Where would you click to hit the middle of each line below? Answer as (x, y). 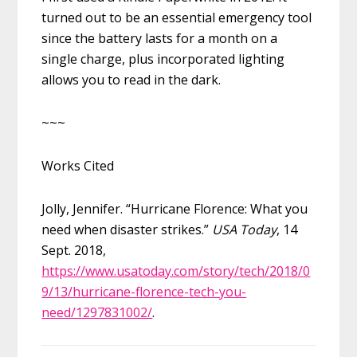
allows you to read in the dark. (131, 80)
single (61, 59)
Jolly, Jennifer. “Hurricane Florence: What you (175, 209)
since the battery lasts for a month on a (160, 39)
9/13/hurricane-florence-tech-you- (144, 292)
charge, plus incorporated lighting (183, 59)
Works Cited (78, 166)
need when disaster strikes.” (127, 230)
